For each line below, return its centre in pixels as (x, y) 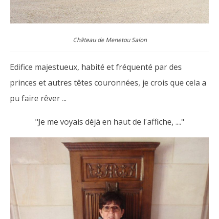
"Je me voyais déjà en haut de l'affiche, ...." (109, 121)
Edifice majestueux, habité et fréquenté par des (96, 67)
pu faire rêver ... (38, 98)
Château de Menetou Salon (109, 40)
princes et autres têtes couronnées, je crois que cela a (108, 82)
